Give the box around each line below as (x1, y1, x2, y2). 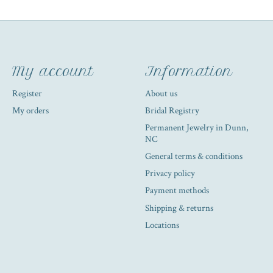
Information (144, 63, 233, 80)
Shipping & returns (144, 202, 213, 214)
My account (12, 63, 94, 80)
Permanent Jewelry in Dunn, (144, 121, 249, 133)
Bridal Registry (144, 104, 199, 116)
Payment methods (144, 185, 209, 197)
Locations (144, 219, 179, 231)
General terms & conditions (144, 151, 243, 163)
